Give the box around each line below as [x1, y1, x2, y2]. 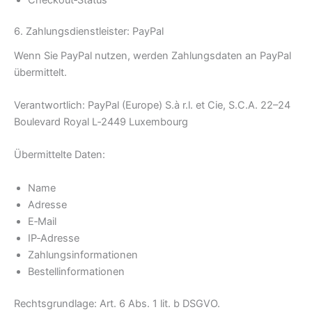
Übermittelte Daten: [14, 148, 105, 162]
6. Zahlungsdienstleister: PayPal [14, 25, 164, 38]
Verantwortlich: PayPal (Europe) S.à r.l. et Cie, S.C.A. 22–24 [14, 98, 290, 111]
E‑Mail [28, 214, 56, 228]
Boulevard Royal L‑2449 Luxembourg [14, 115, 188, 128]
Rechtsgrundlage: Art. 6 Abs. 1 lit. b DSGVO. [14, 297, 220, 310]
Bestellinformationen [28, 265, 125, 278]
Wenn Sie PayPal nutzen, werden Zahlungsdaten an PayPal [14, 49, 291, 62]
